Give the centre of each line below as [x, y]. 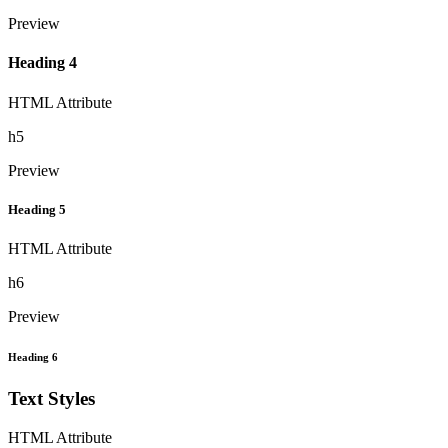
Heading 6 [33, 356]
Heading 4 [42, 63]
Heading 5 [37, 209]
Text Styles [51, 398]
